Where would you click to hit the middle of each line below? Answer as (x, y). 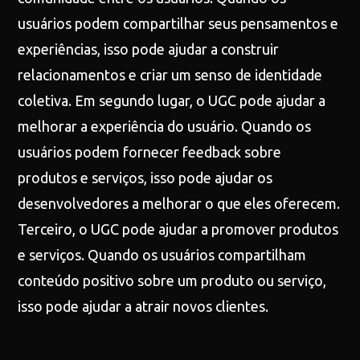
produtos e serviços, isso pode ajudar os (145, 178)
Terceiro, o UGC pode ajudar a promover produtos (178, 229)
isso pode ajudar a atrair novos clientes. (143, 306)
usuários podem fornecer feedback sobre (150, 152)
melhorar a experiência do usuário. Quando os (165, 126)
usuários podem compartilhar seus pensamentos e (178, 23)
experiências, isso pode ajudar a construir (149, 49)
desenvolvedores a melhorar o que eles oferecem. (179, 203)
